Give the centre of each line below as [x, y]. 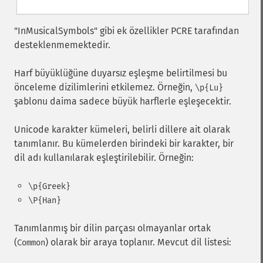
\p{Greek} [49, 186]
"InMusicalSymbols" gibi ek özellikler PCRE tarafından [127, 31]
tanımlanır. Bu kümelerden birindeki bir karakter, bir [124, 144]
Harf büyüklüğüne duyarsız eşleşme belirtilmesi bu [121, 73]
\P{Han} [45, 200]
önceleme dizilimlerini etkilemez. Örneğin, [104, 87]
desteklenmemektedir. [62, 45]
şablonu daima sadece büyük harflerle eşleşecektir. [123, 101]
